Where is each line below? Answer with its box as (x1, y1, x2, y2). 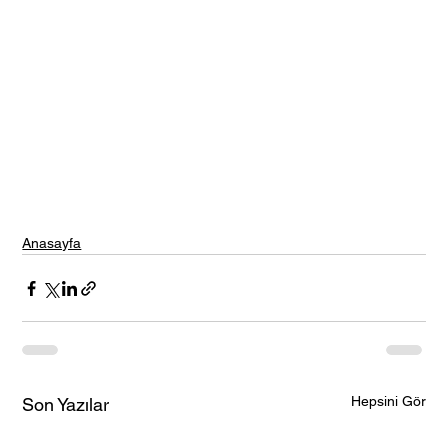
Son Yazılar (22, 394, 110, 416)
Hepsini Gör (350, 393, 426, 410)
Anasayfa (22, 235, 82, 252)
